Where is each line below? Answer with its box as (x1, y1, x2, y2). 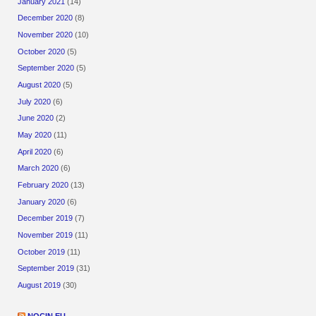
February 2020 (18, 180, 69, 189)
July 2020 (18, 97, 51, 106)
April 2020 (18, 147, 52, 156)
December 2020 (18, 13, 73, 23)
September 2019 (18, 264, 75, 273)
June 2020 (18, 114, 54, 123)
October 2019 (18, 247, 66, 256)
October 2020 (18, 47, 66, 56)
